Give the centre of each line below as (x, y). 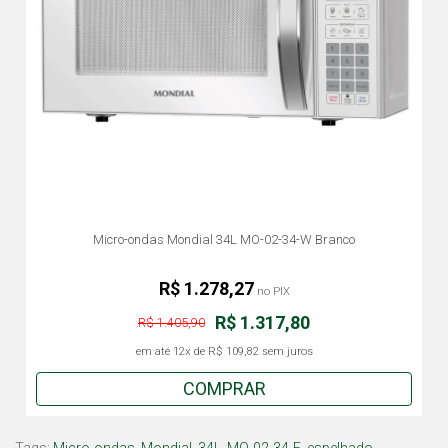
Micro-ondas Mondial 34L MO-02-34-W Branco (224, 239)
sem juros (285, 351)
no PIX (271, 291)
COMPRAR (224, 388)
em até (154, 351)
